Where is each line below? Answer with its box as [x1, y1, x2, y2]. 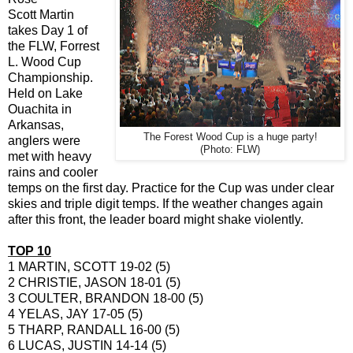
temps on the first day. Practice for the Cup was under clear [8, 180, 334, 195]
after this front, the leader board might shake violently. [8, 212, 303, 226]
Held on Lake [8, 86, 83, 100]
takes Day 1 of [8, 23, 87, 37]
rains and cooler [8, 165, 98, 179]
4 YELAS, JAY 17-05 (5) [8, 307, 155, 321]
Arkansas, [8, 117, 64, 132]
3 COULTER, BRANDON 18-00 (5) [8, 291, 219, 305]
